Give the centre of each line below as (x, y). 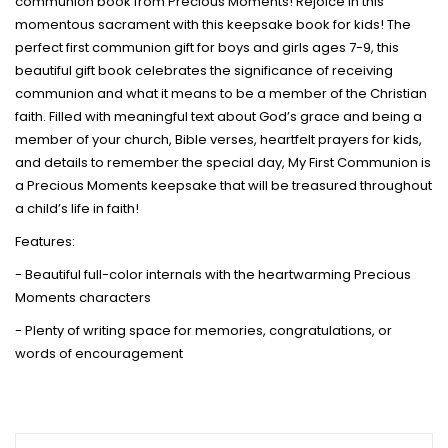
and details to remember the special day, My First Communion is (223, 163)
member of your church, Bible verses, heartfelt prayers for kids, (218, 140)
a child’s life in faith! (77, 209)
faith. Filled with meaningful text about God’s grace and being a (218, 117)
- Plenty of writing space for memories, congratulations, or (203, 331)
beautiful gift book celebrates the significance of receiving (204, 71)
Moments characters (83, 298)
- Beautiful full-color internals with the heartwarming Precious (213, 275)
